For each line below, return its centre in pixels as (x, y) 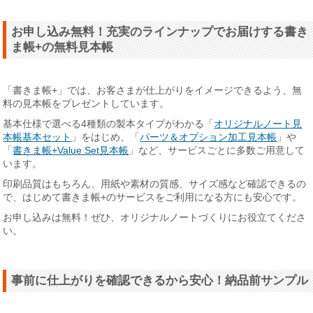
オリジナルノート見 (258, 123)
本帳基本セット (37, 137)
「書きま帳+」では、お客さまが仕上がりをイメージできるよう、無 (153, 90)
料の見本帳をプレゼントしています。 (86, 103)
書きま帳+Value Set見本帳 (71, 150)
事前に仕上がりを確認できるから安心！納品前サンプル (160, 280)
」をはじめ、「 (106, 137)
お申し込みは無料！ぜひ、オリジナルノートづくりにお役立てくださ (155, 217)
